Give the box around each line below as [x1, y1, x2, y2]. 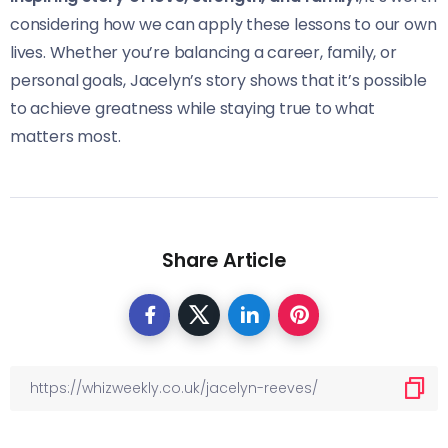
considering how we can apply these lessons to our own [10, 12, 437, 36]
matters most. [10, 124, 121, 148]
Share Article [162, 246, 286, 274]
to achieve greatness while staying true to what [10, 96, 375, 120]
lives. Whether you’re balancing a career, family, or [10, 40, 397, 64]
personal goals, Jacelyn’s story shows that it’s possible [10, 68, 427, 92]
